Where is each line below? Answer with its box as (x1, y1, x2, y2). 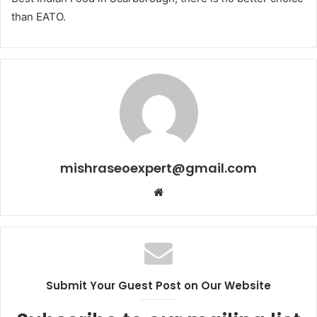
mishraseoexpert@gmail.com (60, 159, 257, 178)
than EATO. (11, 10, 66, 24)
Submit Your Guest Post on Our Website (46, 278, 271, 294)
